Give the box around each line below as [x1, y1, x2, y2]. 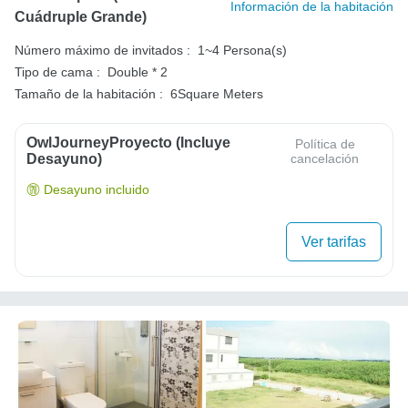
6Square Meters [170, 86, 263, 101]
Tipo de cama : [15, 64, 100, 79]
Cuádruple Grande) [15, 8, 147, 25]
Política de [294, 136, 355, 151]
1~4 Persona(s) [198, 42, 287, 57]
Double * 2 [107, 64, 168, 79]
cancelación [291, 150, 360, 166]
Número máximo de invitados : [15, 42, 190, 57]
